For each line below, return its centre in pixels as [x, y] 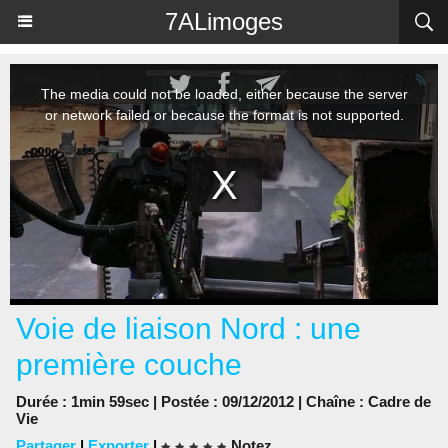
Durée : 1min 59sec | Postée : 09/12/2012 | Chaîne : [192, 401]
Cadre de [399, 401]
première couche [129, 364]
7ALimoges [224, 21]
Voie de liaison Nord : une [188, 328]
